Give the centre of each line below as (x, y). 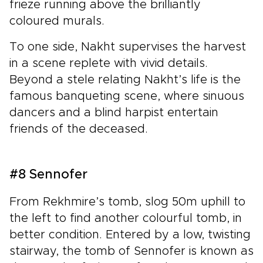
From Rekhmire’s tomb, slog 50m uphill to (127, 202)
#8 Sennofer (48, 175)
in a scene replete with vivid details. (109, 63)
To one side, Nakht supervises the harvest (128, 47)
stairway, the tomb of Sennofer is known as (131, 251)
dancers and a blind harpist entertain (114, 112)
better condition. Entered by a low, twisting (130, 235)
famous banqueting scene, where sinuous (127, 96)
